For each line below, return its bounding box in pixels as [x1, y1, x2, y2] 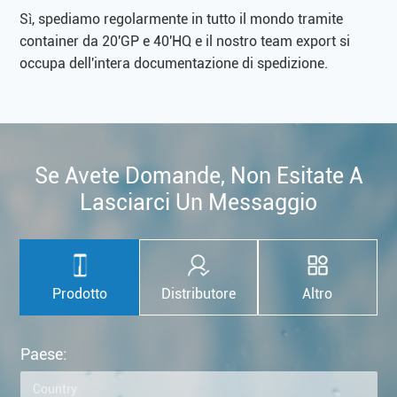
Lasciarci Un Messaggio [80, 189, 317, 215]
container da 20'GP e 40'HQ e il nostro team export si [19, 32, 351, 50]
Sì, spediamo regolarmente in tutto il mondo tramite [19, 10, 344, 27]
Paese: [20, 344, 68, 363]
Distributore [160, 284, 236, 302]
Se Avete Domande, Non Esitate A [34, 162, 363, 189]
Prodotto [51, 284, 107, 302]
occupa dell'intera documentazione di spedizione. [19, 54, 329, 72]
